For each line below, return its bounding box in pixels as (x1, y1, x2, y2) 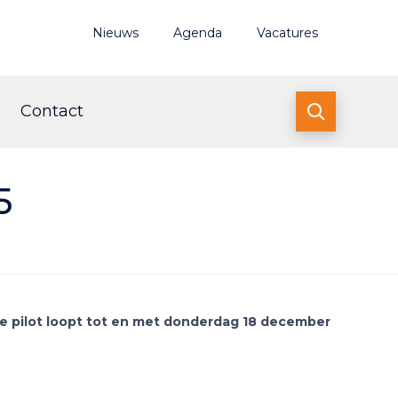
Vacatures (257, 24, 318, 41)
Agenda (173, 24, 222, 41)
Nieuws (92, 24, 139, 41)
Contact (20, 101, 84, 121)
